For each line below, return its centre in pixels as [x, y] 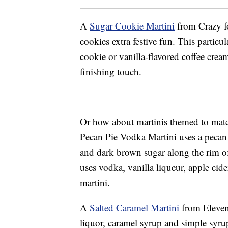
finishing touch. [111, 72]
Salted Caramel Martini [134, 208]
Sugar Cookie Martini [132, 26]
